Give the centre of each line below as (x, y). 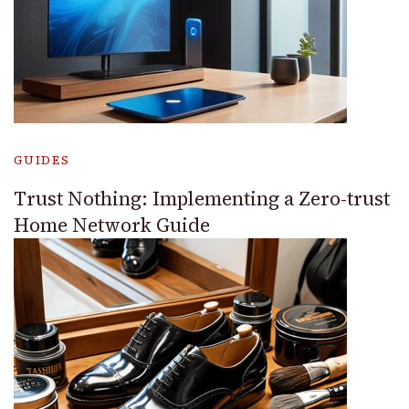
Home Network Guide (112, 225)
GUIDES (42, 160)
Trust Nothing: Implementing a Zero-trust (202, 198)
